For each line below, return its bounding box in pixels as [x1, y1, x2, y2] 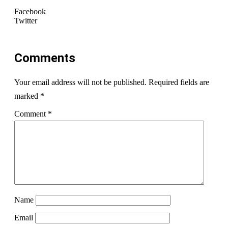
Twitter [14, 16, 37, 25]
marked [14, 91, 40, 100]
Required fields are [149, 77, 209, 87]
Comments [14, 50, 75, 65]
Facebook [14, 7, 46, 16]
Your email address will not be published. [14, 77, 147, 87]
